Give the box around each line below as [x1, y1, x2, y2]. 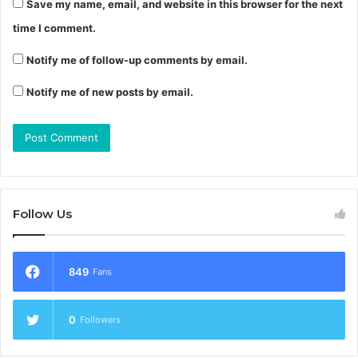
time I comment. [13, 22, 96, 35]
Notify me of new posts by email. [26, 86, 193, 99]
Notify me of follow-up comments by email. [26, 54, 248, 67]
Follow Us [13, 206, 72, 222]
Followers [80, 314, 121, 326]
